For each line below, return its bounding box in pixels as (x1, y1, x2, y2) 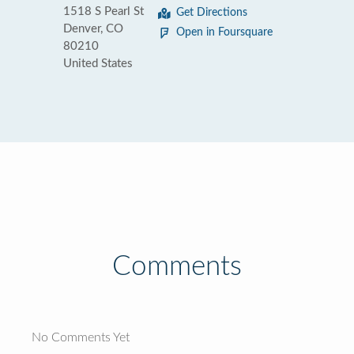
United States (63, 58, 133, 70)
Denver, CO (63, 23, 123, 35)
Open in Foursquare (176, 27, 273, 38)
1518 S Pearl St (63, 6, 144, 17)
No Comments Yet (32, 331, 130, 344)
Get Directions (176, 7, 247, 18)
